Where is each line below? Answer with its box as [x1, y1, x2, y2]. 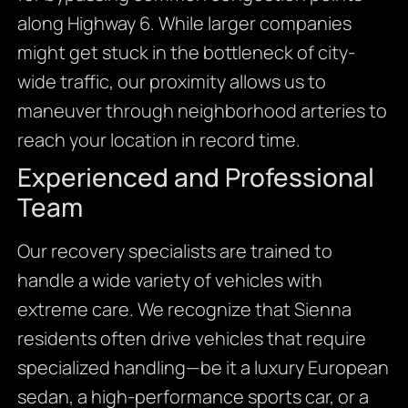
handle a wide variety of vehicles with [16, 268, 322, 293]
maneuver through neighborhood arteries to [16, 98, 387, 124]
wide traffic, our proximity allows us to [16, 69, 326, 95]
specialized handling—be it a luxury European [16, 355, 389, 381]
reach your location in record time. [16, 127, 301, 153]
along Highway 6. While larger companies [16, 11, 352, 36]
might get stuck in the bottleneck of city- [16, 40, 355, 66]
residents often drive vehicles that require [16, 326, 366, 352]
